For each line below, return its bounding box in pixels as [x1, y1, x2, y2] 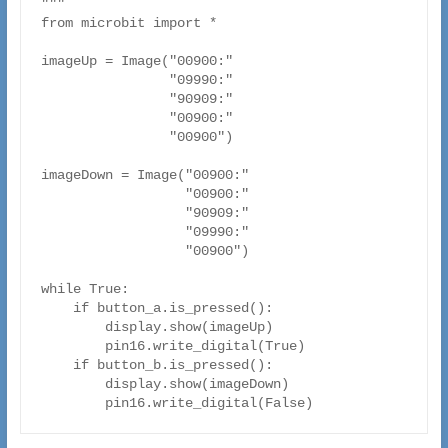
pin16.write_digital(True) [40, 338, 105, 355]
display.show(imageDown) [40, 376, 105, 393]
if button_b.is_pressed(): [40, 357, 73, 374]
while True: [40, 281, 129, 298]
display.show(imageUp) [40, 319, 105, 336]
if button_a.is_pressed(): [40, 300, 73, 317]
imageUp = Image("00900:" [40, 53, 233, 70]
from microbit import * [40, 15, 217, 32]
